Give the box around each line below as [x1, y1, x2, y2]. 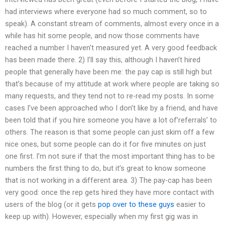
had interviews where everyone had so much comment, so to [5, 7, 207, 16]
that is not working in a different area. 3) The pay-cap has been [5, 175, 212, 185]
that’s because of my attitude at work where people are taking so [5, 79, 219, 88]
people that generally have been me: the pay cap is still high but [5, 67, 212, 76]
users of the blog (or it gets [5, 199, 98, 209]
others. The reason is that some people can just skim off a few [5, 127, 214, 137]
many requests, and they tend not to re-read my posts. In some [5, 91, 214, 100]
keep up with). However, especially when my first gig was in [5, 211, 198, 221]
